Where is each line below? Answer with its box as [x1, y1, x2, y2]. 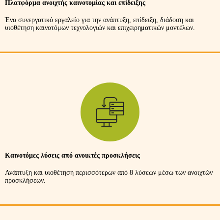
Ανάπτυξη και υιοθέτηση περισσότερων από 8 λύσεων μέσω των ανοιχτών [5, 168, 213, 176]
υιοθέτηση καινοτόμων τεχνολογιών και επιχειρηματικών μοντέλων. [5, 24, 195, 32]
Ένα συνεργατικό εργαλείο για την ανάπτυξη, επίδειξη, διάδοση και [5, 16, 194, 24]
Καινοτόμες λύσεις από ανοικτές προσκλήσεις [5, 152, 140, 160]
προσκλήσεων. [5, 176, 46, 184]
